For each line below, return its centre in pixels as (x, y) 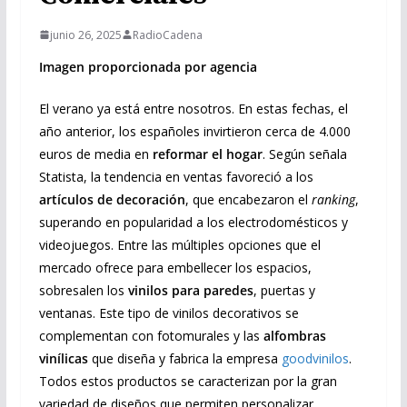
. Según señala (304, 154)
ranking (333, 199)
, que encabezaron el (248, 199)
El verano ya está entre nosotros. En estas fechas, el (193, 108)
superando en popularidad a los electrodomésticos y (193, 222)
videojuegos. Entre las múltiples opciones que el (179, 244)
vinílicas (63, 358)
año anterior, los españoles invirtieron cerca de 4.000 (194, 131)
